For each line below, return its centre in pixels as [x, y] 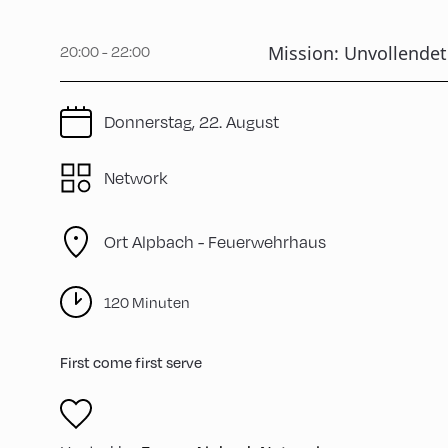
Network [136, 177]
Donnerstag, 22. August [191, 121]
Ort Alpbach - [156, 241]
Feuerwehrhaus [267, 241]
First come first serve [131, 362]
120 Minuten [147, 302]
